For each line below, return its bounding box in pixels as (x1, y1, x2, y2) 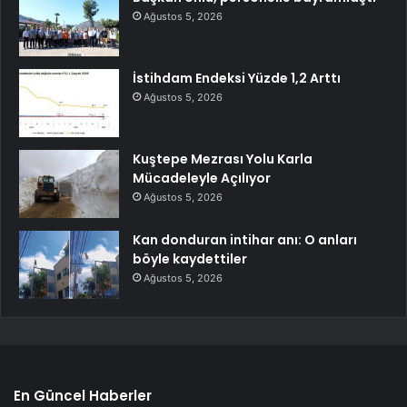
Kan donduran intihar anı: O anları (133, 231, 357, 250)
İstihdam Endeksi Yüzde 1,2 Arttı (133, 69, 341, 88)
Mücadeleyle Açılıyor (133, 169, 271, 188)
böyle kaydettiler (133, 250, 247, 269)
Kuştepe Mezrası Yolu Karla (133, 150, 313, 169)
